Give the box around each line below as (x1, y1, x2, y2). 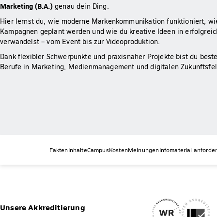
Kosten (108, 145, 128, 154)
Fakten (49, 145, 68, 154)
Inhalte (68, 145, 87, 154)
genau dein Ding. (52, 1, 109, 11)
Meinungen (127, 145, 159, 154)
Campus (87, 145, 109, 154)
